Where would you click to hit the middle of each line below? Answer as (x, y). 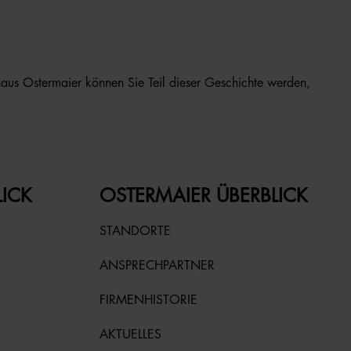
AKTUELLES (130, 335)
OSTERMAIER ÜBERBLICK (204, 196)
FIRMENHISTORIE (148, 300)
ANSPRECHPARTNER (157, 266)
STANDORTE (135, 231)
